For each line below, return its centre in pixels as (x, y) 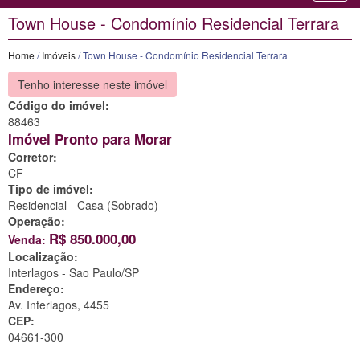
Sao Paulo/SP (104, 273)
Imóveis (59, 55)
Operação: (37, 221)
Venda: (29, 240)
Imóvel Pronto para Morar (90, 139)
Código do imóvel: (59, 106)
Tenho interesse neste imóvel (92, 85)
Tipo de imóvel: (51, 189)
